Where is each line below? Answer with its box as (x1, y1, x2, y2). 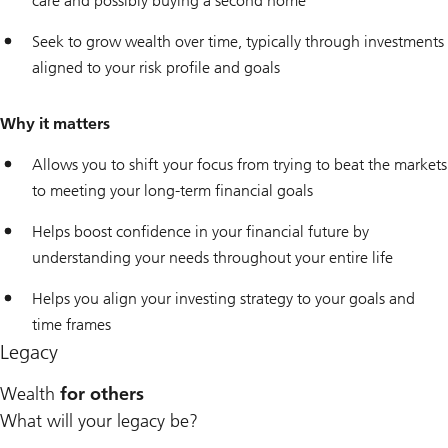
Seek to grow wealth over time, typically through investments (32, 32, 444, 52)
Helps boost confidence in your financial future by (32, 222, 369, 242)
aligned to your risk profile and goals (32, 58, 280, 78)
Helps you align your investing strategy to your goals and (32, 289, 415, 309)
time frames (32, 315, 111, 335)
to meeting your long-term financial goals (32, 181, 313, 201)
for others (60, 383, 144, 406)
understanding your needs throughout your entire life (32, 248, 393, 268)
